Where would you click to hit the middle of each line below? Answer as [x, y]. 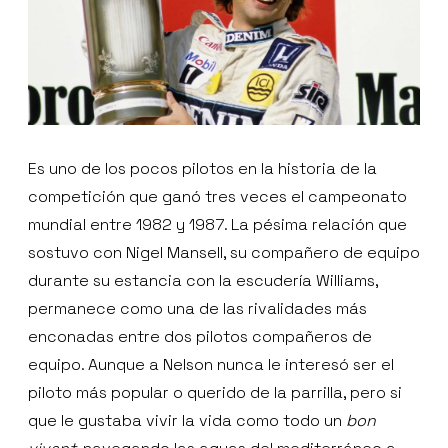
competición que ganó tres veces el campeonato [217, 196]
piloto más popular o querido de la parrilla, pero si [215, 392]
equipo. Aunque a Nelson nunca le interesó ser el [211, 364]
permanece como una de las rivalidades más [197, 308]
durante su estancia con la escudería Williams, [203, 280]
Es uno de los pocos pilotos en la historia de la [202, 168]
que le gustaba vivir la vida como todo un [187, 420]
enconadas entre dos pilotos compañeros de [200, 336]
